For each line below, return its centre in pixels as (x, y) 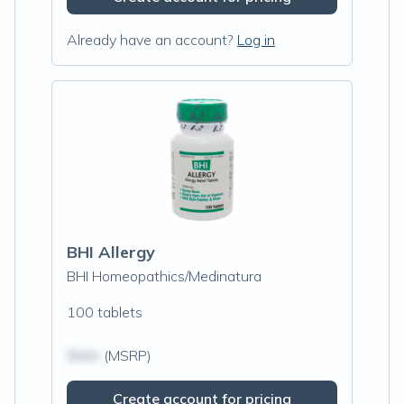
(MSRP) (126, 355)
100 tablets (105, 312)
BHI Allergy (111, 252)
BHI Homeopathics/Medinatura (164, 276)
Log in (256, 40)
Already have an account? (150, 40)
